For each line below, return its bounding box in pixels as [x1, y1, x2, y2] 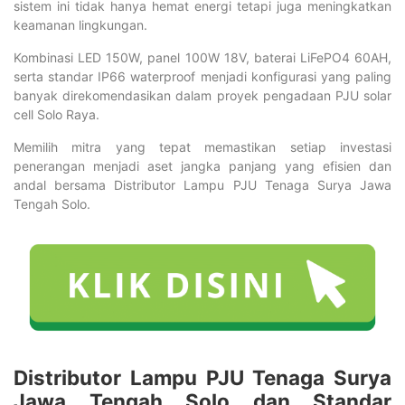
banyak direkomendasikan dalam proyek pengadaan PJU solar [14, 88, 391, 103]
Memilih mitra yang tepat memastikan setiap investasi [14, 139, 391, 155]
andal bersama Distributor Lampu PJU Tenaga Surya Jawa [14, 177, 391, 193]
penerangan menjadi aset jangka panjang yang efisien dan [14, 158, 391, 174]
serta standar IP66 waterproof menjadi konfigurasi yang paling [14, 69, 391, 84]
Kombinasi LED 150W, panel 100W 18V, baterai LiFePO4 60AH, [14, 50, 391, 65]
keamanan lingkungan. [14, 17, 147, 33]
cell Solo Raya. [14, 107, 99, 122]
